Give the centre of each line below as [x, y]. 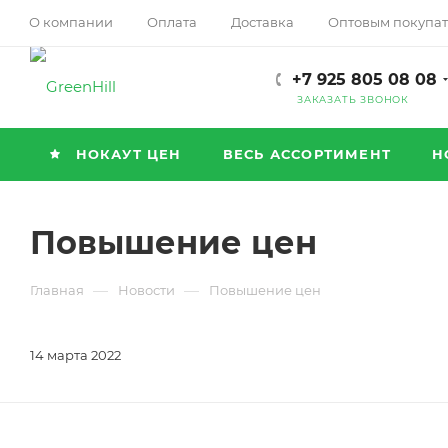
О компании [71, 21]
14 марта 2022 [75, 355]
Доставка [262, 21]
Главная [57, 290]
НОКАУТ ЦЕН [126, 154]
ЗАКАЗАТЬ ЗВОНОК [353, 99]
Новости [146, 290]
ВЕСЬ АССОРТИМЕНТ [307, 154]
